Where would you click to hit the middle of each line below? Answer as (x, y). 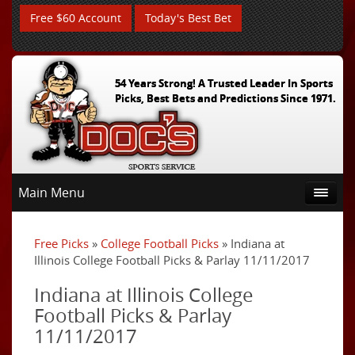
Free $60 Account (76, 18)
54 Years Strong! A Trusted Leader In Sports (223, 83)
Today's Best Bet (188, 18)
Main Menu (52, 193)
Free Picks (61, 243)
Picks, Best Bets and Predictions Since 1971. (225, 98)
